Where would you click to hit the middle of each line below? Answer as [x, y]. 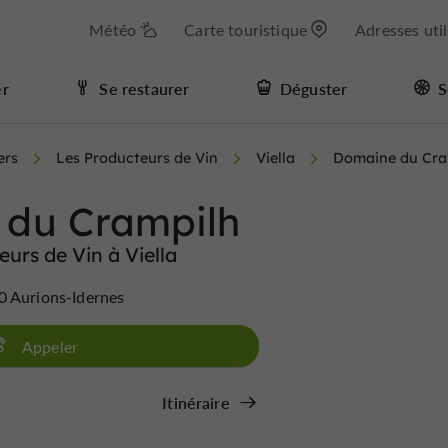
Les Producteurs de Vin [137, 158]
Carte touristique [245, 29]
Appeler [50, 346]
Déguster [314, 88]
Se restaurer [144, 88]
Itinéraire [196, 402]
